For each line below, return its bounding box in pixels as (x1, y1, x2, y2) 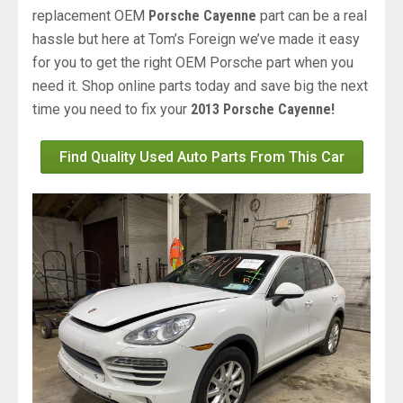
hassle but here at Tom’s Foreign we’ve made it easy (32, 30, 360, 48)
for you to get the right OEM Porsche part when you (32, 53, 354, 71)
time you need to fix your (32, 100, 191, 118)
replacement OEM (32, 6, 148, 24)
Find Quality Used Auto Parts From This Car (58, 148, 345, 166)
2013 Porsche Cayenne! (191, 100, 335, 118)
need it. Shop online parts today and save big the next (32, 76, 368, 94)
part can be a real (256, 6, 367, 24)
